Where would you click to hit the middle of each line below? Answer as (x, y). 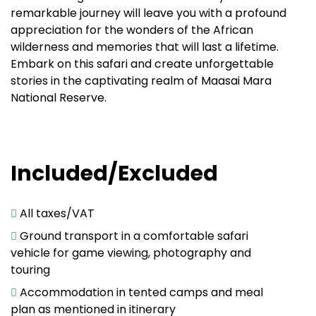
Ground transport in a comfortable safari (134, 236)
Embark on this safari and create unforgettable (142, 64)
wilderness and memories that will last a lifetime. (145, 47)
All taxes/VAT (57, 214)
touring (30, 270)
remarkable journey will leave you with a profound (148, 13)
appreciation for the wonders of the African (132, 30)
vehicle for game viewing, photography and (131, 253)
